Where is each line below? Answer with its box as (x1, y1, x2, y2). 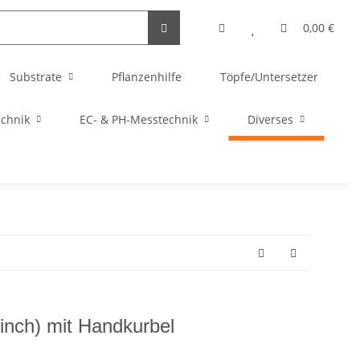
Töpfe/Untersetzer (220, 69, 318, 84)
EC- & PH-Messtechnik (80, 112, 198, 127)
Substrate (10, 69, 62, 84)
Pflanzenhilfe (112, 69, 182, 84)
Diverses (247, 112, 293, 127)
